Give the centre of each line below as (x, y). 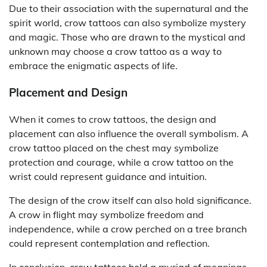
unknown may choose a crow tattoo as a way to (115, 52)
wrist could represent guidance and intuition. (108, 176)
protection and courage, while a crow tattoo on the (121, 162)
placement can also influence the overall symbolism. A (129, 133)
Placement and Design (68, 92)
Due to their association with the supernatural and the (129, 9)
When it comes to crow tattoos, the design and (113, 119)
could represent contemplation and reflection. (109, 243)
